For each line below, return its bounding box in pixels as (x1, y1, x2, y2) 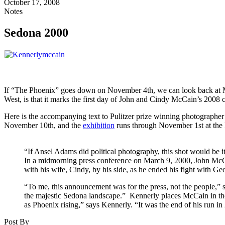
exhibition (83, 121, 115, 130)
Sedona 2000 (4, 26, 68, 39)
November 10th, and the (4, 121, 83, 130)
